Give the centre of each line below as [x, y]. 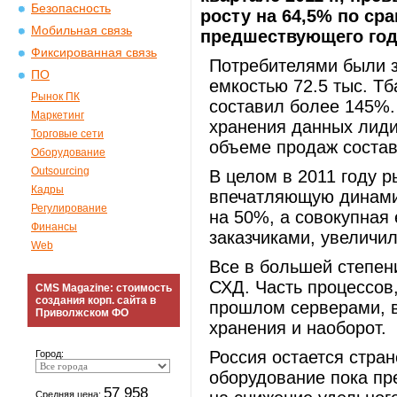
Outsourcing [60, 171]
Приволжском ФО [82, 313]
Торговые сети [67, 134]
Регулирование [69, 208]
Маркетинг [58, 115]
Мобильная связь [82, 31]
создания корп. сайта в [96, 300]
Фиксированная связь [94, 53]
